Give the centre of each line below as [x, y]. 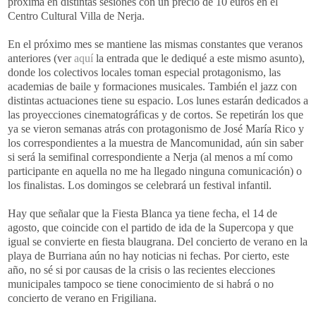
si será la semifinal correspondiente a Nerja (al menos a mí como [150, 157]
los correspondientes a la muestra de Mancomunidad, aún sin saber [156, 142]
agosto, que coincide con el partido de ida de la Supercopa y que [151, 227]
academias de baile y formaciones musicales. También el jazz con [152, 86]
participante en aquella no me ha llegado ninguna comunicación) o [155, 171]
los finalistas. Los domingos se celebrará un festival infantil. [140, 185]
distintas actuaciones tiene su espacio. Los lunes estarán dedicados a [158, 100]
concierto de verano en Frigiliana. [82, 298]
